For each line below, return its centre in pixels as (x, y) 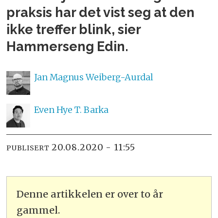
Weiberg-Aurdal (119, 77)
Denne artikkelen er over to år (90, 194)
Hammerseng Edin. (68, 47)
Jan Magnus (59, 77)
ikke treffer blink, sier (74, 30)
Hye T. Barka (82, 109)
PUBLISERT (28, 148)
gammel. (38, 210)
